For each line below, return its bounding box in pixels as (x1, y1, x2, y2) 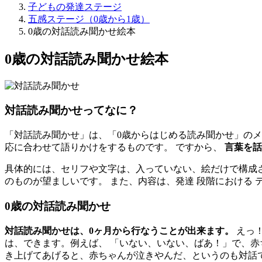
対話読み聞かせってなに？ (5, 104, 138, 117)
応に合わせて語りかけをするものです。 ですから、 (5, 142, 225, 153)
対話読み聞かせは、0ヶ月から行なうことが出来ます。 (5, 225, 234, 236)
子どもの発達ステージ (28, 1, 122, 12)
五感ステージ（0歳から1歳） (28, 13, 150, 24)
